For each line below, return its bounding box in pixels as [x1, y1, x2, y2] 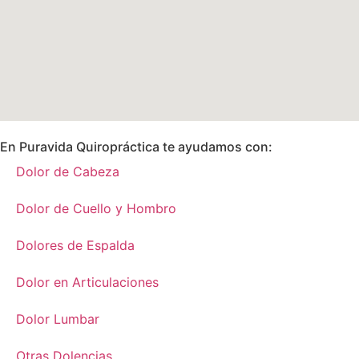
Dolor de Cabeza [16, 163, 119, 179]
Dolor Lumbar [16, 310, 99, 327]
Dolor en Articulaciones [16, 273, 159, 290]
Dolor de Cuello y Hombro [16, 200, 176, 216]
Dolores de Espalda [16, 236, 135, 253]
